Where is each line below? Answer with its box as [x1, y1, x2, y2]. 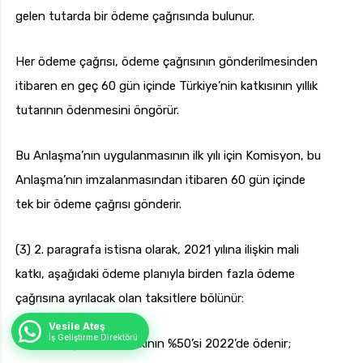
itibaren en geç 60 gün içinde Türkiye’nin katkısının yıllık [15, 79, 318, 94]
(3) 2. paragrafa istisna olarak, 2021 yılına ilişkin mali [15, 242, 299, 258]
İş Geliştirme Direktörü [49, 332, 138, 342]
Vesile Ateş [49, 320, 105, 332]
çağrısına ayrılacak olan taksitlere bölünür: [15, 291, 244, 306]
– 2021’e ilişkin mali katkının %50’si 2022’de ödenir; [15, 336, 291, 352]
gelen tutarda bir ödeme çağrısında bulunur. [15, 9, 254, 24]
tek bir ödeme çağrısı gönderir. [15, 197, 181, 212]
